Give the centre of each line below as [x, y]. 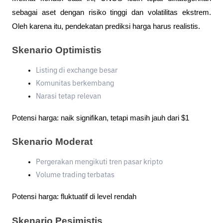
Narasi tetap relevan [68, 97]
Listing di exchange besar [77, 71]
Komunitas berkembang [75, 84]
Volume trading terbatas [75, 175]
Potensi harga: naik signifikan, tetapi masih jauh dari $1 [101, 118]
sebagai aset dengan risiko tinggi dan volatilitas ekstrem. [111, 12]
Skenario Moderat [52, 142]
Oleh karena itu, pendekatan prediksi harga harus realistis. [106, 26]
